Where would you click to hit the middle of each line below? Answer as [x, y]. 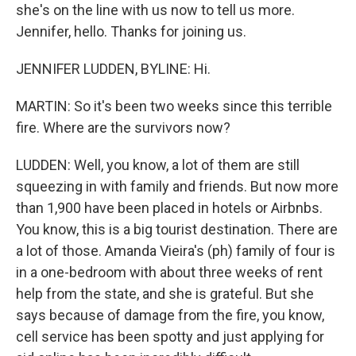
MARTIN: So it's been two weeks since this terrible [174, 106]
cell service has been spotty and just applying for [170, 337]
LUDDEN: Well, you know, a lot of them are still [158, 165]
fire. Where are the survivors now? [123, 128]
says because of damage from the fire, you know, [170, 315]
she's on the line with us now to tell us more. [155, 10]
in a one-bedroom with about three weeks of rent [169, 272]
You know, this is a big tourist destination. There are [177, 229]
